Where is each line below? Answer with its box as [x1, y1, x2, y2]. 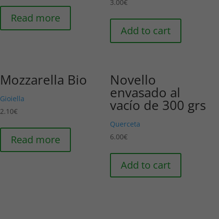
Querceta [110, 119, 141, 129]
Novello [110, 71, 156, 89]
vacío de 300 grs [110, 96, 206, 114]
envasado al [110, 84, 181, 102]
